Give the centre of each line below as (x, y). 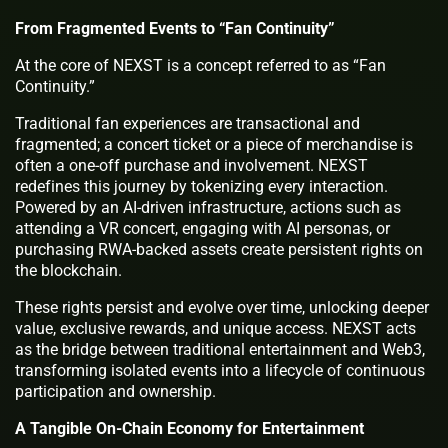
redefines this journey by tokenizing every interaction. (201, 186)
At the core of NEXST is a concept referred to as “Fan (200, 65)
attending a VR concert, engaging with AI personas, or (202, 228)
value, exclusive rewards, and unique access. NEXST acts (215, 328)
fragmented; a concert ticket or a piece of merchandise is (214, 144)
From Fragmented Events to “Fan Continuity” (175, 28)
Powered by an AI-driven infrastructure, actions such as (208, 207)
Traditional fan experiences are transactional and (187, 123)
